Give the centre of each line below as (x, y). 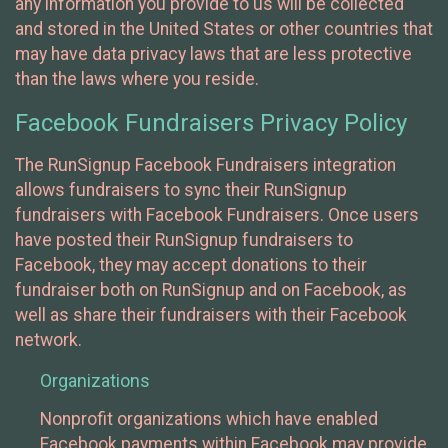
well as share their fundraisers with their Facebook (211, 315)
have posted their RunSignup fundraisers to (184, 240)
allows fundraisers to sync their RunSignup (181, 190)
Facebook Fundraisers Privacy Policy (211, 122)
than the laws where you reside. (137, 79)
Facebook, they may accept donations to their (191, 265)
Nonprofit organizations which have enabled (209, 419)
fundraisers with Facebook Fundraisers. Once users (217, 215)
